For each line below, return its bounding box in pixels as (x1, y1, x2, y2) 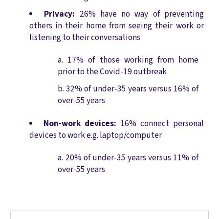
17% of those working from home (67, 54, 198, 66)
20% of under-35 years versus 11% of (65, 152, 198, 164)
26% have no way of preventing (75, 7, 204, 20)
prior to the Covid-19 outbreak (58, 66, 167, 78)
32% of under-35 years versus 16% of (66, 83, 198, 95)
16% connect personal (116, 117, 204, 130)
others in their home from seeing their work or (29, 19, 204, 32)
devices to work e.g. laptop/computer (29, 129, 162, 141)
